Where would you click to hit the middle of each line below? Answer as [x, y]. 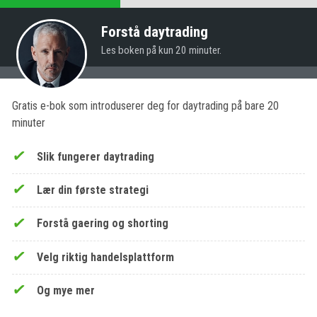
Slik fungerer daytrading [96, 156]
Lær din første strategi [93, 190]
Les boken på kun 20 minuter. [162, 51]
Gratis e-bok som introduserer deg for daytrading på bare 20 [145, 106]
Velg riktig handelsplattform [106, 257]
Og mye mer [66, 291]
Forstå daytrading [155, 32]
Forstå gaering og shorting [103, 224]
